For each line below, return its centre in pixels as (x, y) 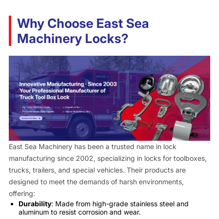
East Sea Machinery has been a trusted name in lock (92, 147)
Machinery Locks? (73, 39)
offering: (22, 194)
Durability (35, 204)
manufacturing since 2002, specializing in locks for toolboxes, (108, 158)
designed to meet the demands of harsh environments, (96, 182)
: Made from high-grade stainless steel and (120, 204)
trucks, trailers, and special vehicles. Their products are (97, 170)
